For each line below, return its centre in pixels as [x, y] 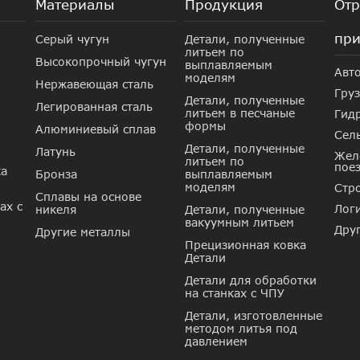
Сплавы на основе [88, 197]
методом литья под [241, 329]
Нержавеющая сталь [94, 84]
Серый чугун [72, 39]
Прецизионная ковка [245, 245]
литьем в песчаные [239, 113]
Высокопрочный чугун [100, 62]
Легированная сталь [94, 107]
